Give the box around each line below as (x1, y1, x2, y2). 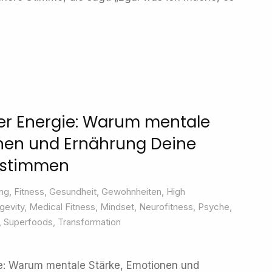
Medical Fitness (29, 201, 95, 212)
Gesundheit (49, 186, 97, 197)
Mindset (100, 201, 134, 212)
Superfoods (4, 216, 53, 228)
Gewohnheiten (101, 186, 161, 197)
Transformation (58, 216, 121, 228)
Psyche (198, 201, 229, 212)
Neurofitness (139, 201, 193, 212)
